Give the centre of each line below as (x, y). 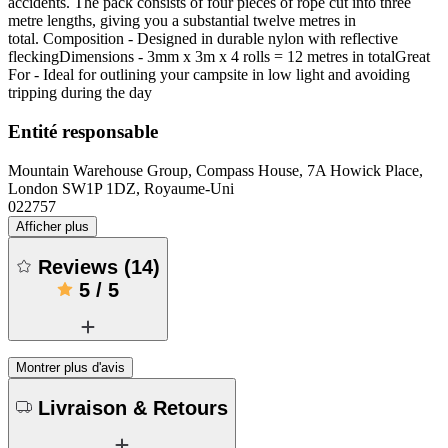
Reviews (81, 267)
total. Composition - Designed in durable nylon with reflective (203, 39)
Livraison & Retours (133, 408)
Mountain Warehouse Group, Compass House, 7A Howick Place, (215, 170)
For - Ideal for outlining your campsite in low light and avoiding (209, 75)
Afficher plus (52, 226)
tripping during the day (80, 93)
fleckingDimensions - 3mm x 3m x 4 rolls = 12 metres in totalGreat (219, 57)
